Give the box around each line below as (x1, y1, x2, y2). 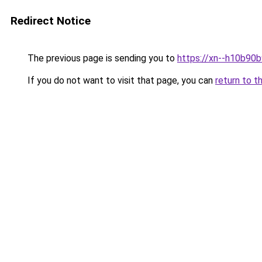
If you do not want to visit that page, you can (25, 75, 215, 86)
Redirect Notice (11, 14, 91, 27)
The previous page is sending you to (25, 53, 177, 64)
